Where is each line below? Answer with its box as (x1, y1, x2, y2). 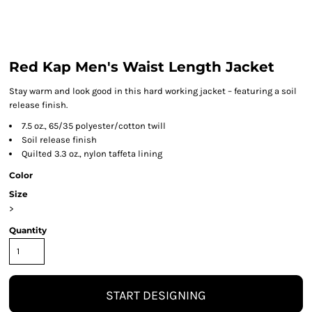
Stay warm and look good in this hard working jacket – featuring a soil (9, 86, 297, 96)
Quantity (9, 225, 47, 235)
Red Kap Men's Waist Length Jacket (9, 58, 274, 75)
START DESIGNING (106, 287, 206, 303)
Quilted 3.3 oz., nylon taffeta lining (22, 148, 162, 159)
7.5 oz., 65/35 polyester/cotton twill (22, 120, 166, 131)
